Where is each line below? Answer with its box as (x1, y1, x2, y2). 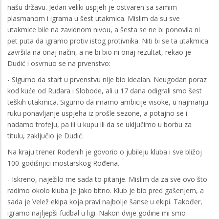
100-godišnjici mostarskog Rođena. (7, 158, 119, 168)
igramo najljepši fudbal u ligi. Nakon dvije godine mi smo (7, 208, 186, 218)
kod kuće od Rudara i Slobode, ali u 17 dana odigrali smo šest (7, 86, 202, 95)
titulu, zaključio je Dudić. (7, 131, 84, 140)
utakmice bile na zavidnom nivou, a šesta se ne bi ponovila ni (7, 24, 200, 34)
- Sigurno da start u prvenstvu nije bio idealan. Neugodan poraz (7, 74, 207, 84)
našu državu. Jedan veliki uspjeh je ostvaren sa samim (7, 2, 177, 12)
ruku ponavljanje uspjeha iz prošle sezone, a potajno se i (7, 108, 187, 118)
